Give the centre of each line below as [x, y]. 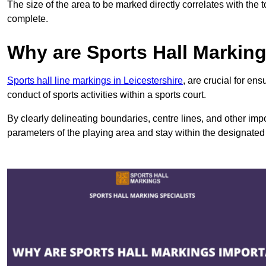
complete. [28, 18]
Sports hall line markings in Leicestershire [95, 80]
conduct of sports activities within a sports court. [107, 94]
